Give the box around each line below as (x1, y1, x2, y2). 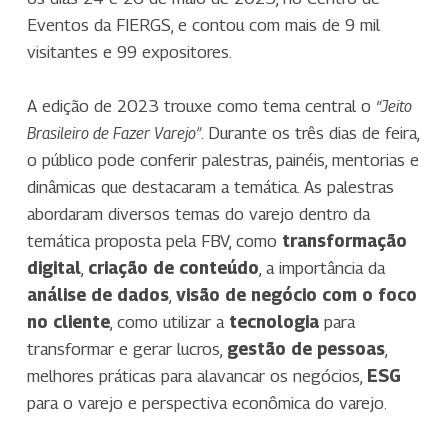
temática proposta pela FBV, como (26, 231, 282, 252)
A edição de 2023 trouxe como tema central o (26, 96, 376, 117)
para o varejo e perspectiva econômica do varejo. (26, 393, 387, 414)
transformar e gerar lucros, (26, 339, 227, 360)
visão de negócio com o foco (175, 285, 417, 306)
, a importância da (258, 258, 385, 279)
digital (26, 258, 81, 279)
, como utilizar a (109, 312, 229, 333)
